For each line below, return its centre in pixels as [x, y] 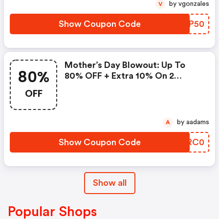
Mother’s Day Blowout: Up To [125, 65]
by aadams [198, 122]
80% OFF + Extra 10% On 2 [119, 76]
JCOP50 [187, 24]
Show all [109, 183]
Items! [78, 87]
